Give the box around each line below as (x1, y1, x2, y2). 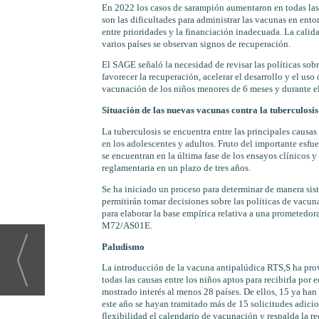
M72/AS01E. (101, 220, 152, 231)
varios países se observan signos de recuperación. (101, 38, 291, 49)
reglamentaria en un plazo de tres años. (101, 163, 251, 174)
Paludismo (101, 241, 145, 252)
